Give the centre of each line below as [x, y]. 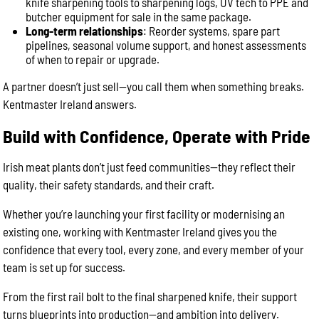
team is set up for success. [64, 267]
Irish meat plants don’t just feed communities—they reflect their [150, 167]
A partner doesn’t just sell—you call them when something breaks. [154, 86]
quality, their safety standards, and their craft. [109, 184]
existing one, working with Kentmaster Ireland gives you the [140, 231]
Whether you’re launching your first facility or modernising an [144, 214]
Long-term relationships [85, 31]
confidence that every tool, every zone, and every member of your [154, 249]
